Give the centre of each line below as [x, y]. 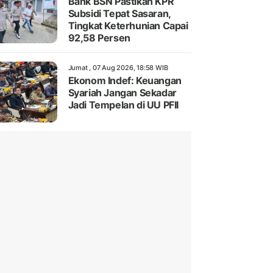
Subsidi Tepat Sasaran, [119, 14]
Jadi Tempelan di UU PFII [123, 105]
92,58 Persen [99, 38]
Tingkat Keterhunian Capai [128, 26]
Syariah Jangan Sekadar [122, 93]
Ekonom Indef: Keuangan [125, 81]
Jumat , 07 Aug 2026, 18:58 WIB [118, 68]
